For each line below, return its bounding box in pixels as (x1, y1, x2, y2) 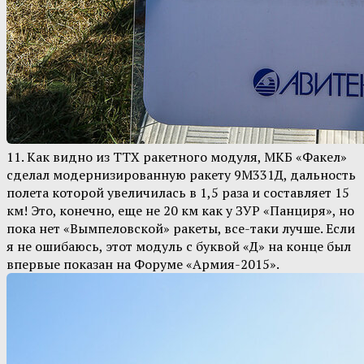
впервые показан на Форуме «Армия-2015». (6, 255, 279, 274)
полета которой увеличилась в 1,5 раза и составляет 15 (6, 184, 349, 202)
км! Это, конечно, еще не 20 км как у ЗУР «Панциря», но (6, 201, 354, 220)
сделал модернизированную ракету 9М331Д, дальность (6, 166, 356, 184)
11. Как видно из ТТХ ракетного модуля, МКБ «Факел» (6, 148, 347, 167)
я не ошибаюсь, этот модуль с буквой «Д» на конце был (6, 237, 351, 256)
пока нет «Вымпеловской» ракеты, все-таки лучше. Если (6, 219, 355, 238)
